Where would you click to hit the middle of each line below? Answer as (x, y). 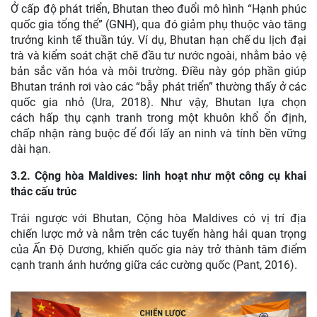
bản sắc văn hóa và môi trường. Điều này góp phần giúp (158, 71)
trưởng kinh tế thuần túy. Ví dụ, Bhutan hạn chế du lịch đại (158, 40)
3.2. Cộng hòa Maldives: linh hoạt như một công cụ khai (158, 175)
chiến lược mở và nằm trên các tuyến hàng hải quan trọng (158, 234)
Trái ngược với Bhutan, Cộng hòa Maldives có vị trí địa (158, 218)
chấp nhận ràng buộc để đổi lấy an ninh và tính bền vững (158, 133)
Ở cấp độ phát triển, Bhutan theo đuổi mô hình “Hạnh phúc (158, 8)
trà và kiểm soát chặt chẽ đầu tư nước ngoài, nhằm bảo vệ (158, 55)
